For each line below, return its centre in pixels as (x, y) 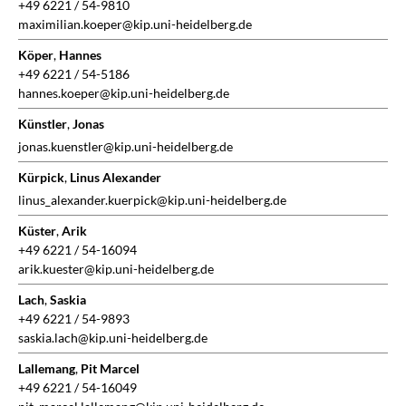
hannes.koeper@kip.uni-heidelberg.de (124, 93)
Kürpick (41, 178)
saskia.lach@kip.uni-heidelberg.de (113, 338)
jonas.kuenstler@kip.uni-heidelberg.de (126, 147)
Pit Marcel (110, 369)
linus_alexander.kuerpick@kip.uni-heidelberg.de (152, 200)
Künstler (43, 124)
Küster (37, 231)
